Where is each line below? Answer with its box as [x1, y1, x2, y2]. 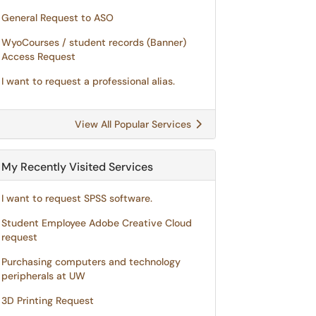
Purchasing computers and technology [1, 255, 181, 268]
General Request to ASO [1, 11, 114, 24]
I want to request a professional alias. [1, 75, 175, 87]
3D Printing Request [1, 294, 94, 307]
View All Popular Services [75, 118, 194, 130]
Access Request [1, 50, 75, 63]
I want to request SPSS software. [1, 192, 152, 205]
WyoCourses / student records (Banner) [1, 36, 186, 49]
